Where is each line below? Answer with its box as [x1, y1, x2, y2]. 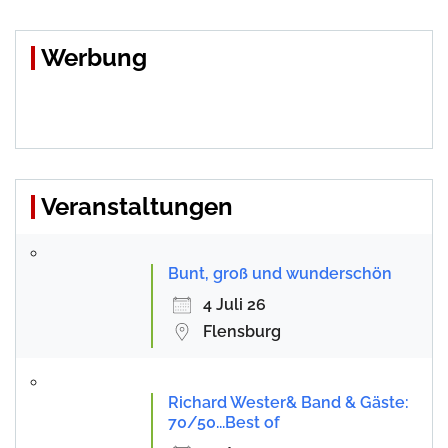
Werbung [41, 42, 147, 72]
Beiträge [14, 3, 111, 33]
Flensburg [203, 321, 281, 341]
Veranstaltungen [41, 191, 233, 221]
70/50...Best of [168, 412, 280, 432]
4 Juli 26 [203, 294, 266, 314]
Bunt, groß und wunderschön [168, 263, 392, 283]
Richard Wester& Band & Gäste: [168, 392, 409, 412]
